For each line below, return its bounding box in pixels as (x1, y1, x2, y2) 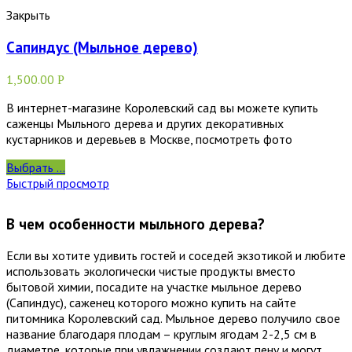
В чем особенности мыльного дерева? (6, 214, 265, 233)
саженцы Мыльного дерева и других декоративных (6, 115, 284, 131)
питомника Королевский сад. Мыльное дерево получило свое (6, 310, 340, 327)
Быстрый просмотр (6, 174, 109, 191)
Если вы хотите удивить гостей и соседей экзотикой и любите (6, 247, 346, 264)
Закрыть (6, 7, 50, 24)
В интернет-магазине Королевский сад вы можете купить (6, 99, 318, 115)
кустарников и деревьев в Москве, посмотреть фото (6, 130, 292, 147)
